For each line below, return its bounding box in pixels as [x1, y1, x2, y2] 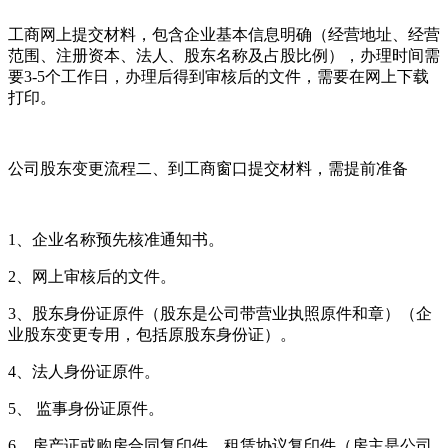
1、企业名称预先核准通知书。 [8, 230, 224, 248]
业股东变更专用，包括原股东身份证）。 [8, 325, 296, 343]
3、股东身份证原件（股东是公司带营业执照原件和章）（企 [8, 304, 432, 322]
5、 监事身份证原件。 [8, 399, 164, 417]
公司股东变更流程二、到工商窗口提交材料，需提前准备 [8, 159, 408, 177]
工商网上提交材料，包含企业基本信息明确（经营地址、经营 [8, 25, 440, 43]
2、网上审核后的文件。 [8, 267, 176, 285]
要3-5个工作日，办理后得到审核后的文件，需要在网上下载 [8, 67, 429, 85]
